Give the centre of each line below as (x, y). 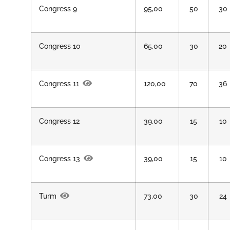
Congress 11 (59, 83)
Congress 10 (60, 46)
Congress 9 (58, 8)
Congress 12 (59, 121)
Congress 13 (60, 158)
